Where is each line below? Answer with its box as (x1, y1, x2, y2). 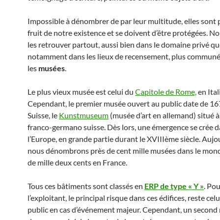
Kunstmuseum (59, 110, 109, 120)
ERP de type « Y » (144, 181, 204, 191)
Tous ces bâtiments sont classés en (27, 181, 144, 191)
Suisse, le (27, 110, 59, 120)
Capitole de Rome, (135, 87, 196, 96)
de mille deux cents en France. (27, 158, 127, 167)
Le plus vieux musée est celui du (27, 87, 135, 96)
